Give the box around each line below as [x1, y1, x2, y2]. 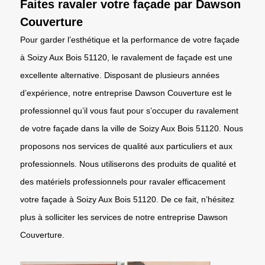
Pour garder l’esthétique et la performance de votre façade [20, 34, 240, 44]
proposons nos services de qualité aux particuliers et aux [20, 141, 232, 151]
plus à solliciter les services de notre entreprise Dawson [20, 212, 228, 222]
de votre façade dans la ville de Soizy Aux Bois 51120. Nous [20, 123, 243, 133]
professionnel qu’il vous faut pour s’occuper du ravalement [20, 105, 238, 115]
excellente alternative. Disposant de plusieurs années [20, 70, 219, 80]
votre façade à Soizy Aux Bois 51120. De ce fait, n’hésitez [20, 194, 234, 204]
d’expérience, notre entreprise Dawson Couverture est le [20, 88, 232, 98]
